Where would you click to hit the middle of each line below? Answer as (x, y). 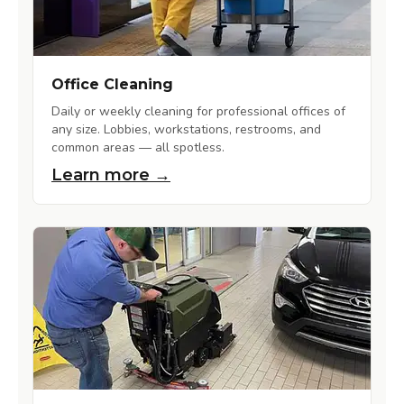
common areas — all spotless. (138, 148)
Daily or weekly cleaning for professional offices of (198, 112)
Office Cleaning (112, 85)
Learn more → (111, 175)
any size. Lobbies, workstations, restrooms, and (186, 130)
